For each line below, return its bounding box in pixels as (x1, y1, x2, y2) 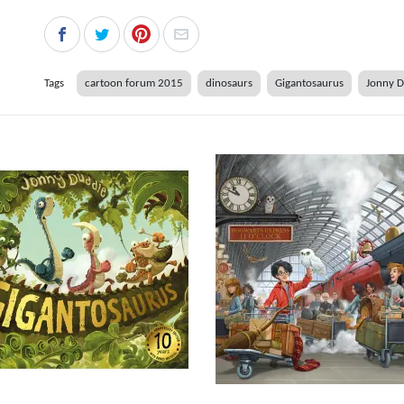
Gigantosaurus (274, 77, 344, 89)
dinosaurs (205, 77, 252, 89)
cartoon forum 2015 (84, 77, 183, 89)
